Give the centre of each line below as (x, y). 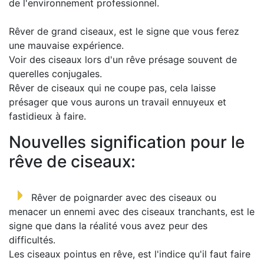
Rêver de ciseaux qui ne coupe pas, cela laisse (112, 88)
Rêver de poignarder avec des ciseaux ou (124, 197)
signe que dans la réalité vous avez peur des (108, 226)
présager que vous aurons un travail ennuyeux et (118, 102)
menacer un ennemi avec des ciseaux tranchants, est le (132, 212)
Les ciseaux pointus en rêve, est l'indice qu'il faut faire (130, 254)
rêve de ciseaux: (72, 161)
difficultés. (32, 240)
